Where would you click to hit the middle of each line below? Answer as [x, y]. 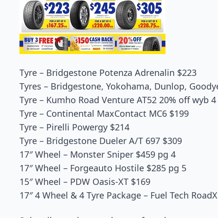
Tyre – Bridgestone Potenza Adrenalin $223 [108, 73]
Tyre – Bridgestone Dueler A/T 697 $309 [101, 141]
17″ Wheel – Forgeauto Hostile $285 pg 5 [103, 168]
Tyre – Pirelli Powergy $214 [74, 127]
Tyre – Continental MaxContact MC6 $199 [104, 113]
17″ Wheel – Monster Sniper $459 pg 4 [98, 154]
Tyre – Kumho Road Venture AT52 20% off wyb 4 [118, 100]
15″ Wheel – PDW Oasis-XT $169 [85, 182]
